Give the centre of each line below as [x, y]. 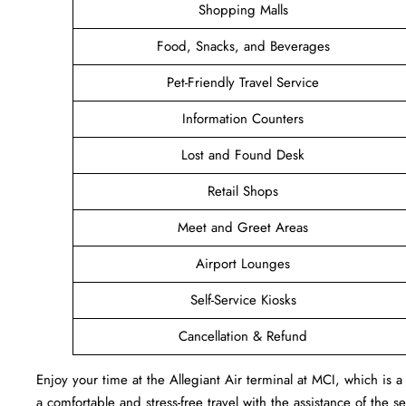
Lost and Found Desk [243, 155]
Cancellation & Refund [243, 336]
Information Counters [243, 118]
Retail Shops [243, 191]
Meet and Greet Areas [243, 227]
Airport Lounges [243, 263]
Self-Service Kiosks [243, 300]
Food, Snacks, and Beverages [243, 46]
